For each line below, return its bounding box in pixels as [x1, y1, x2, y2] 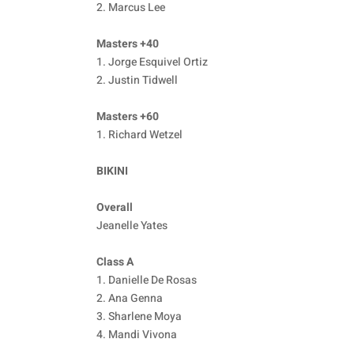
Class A [96, 254, 134, 271]
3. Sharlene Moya [96, 308, 182, 326]
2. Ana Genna [96, 290, 163, 307]
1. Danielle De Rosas [96, 272, 197, 289]
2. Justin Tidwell [96, 72, 178, 89]
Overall [96, 199, 133, 217]
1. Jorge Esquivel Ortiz [96, 54, 208, 71]
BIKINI [96, 163, 128, 180]
